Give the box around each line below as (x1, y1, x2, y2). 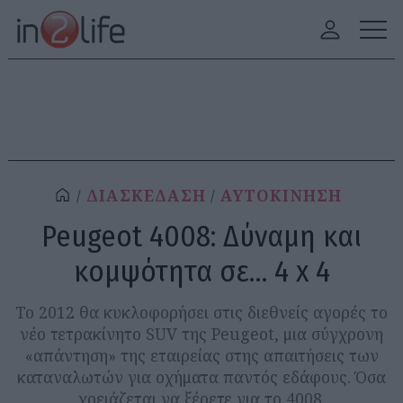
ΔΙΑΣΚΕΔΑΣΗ (85, 185, 206, 206)
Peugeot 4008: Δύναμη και (41, 218, 362, 255)
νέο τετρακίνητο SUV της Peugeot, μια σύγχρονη (20, 323, 383, 345)
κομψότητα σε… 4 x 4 (73, 253, 330, 290)
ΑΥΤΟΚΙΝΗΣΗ (220, 185, 343, 206)
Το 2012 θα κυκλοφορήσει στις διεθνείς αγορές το (15, 301, 388, 323)
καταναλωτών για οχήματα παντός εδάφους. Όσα (17, 366, 386, 388)
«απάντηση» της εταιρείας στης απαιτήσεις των (24, 345, 379, 366)
